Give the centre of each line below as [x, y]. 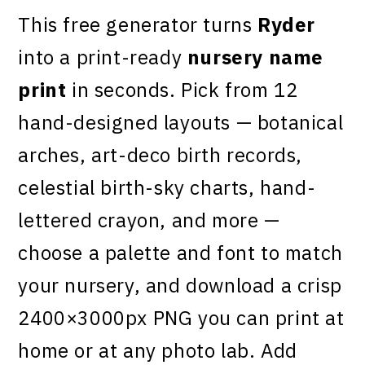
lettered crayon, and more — [149, 220]
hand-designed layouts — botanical [181, 122]
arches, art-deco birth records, [161, 155]
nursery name [255, 57]
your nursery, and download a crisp [180, 285]
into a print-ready [103, 57]
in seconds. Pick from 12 [182, 90]
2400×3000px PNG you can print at [181, 318]
